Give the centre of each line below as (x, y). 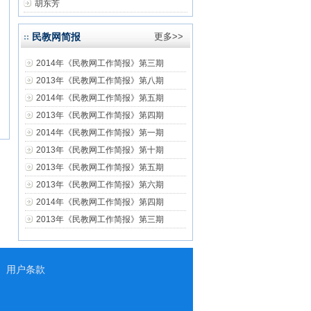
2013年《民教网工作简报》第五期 (100, 167)
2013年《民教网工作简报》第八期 (100, 81)
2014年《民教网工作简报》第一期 (100, 133)
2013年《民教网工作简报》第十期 (100, 150)
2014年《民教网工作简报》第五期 (100, 98)
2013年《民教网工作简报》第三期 (100, 219)
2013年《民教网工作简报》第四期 (100, 115)
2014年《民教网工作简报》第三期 (100, 63)
